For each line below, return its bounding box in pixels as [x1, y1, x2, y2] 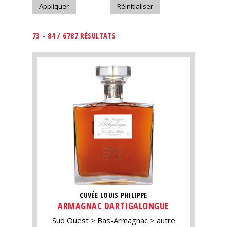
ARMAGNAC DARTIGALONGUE [58, 200, 169, 212]
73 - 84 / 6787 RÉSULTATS [32, 31, 116, 41]
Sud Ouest [52, 215, 89, 226]
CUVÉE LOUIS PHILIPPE [80, 190, 147, 200]
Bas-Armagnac [97, 215, 148, 226]
